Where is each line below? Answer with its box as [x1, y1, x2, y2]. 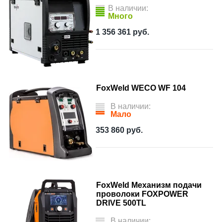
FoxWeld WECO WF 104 [96, 84, 186, 92]
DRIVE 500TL [96, 199, 146, 207]
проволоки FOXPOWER [96, 190, 188, 198]
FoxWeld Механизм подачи [96, 181, 202, 189]
